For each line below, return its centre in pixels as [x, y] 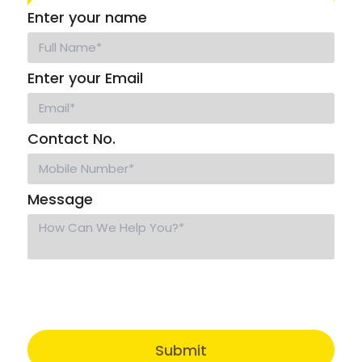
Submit [181, 350]
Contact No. [72, 139]
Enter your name [87, 18]
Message [60, 200]
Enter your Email [85, 78]
